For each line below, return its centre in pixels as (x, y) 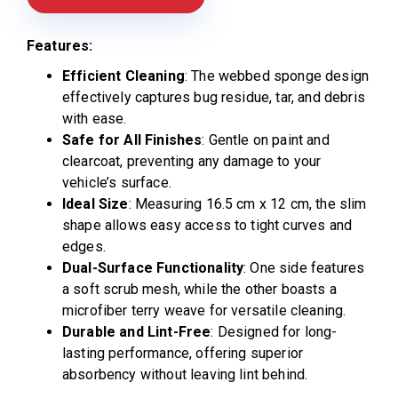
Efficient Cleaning (123, 76)
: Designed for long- (274, 332)
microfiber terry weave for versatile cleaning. (204, 311)
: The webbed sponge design (277, 76)
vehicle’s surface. (117, 183)
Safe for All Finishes (132, 140)
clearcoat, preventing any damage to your (192, 162)
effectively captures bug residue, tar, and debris (214, 98)
